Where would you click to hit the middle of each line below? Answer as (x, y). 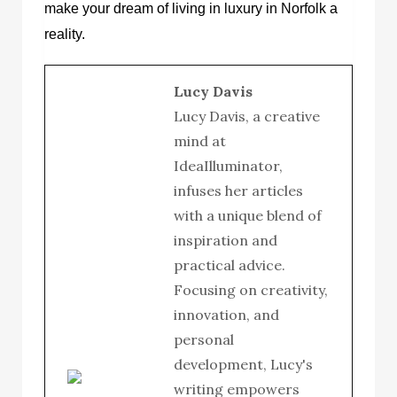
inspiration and (226, 240)
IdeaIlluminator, (228, 165)
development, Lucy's (243, 364)
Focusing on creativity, (251, 289)
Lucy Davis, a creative (247, 116)
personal (204, 339)
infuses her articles (238, 190)
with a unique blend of (248, 215)
